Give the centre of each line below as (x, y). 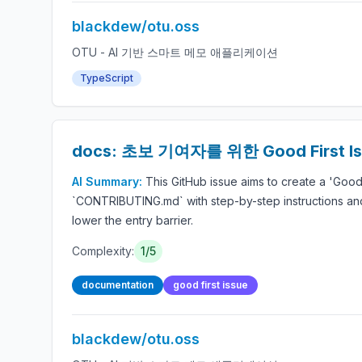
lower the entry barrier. (133, 220)
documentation (118, 285)
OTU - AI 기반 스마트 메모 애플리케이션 (175, 52)
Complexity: (103, 251)
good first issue (210, 285)
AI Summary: (109, 181)
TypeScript (107, 78)
